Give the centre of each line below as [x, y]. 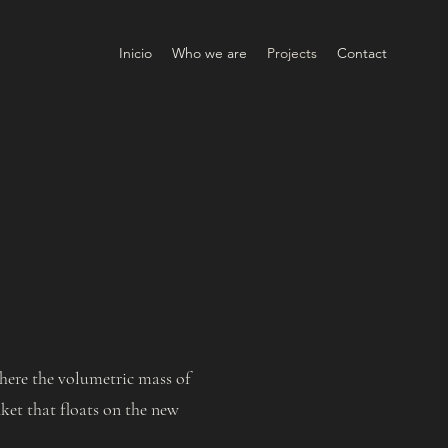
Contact [362, 53]
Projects [292, 53]
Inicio [135, 53]
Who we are [209, 53]
